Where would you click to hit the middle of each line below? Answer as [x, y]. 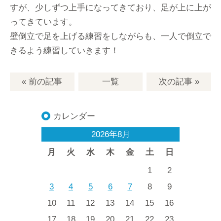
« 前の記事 [42, 82]
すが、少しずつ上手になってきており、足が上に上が [110, 8]
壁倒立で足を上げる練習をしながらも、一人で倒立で [110, 36]
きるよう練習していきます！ [64, 51]
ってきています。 [43, 22]
